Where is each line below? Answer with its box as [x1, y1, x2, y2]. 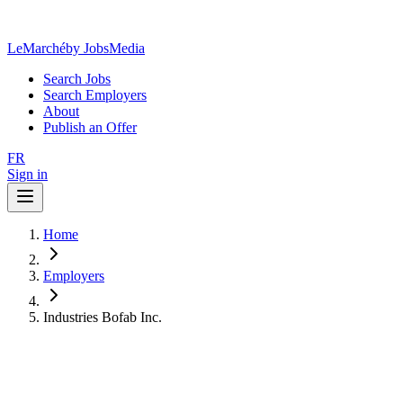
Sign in [7, 166, 48, 182]
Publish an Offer [43, 120, 137, 135]
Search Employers [43, 87, 147, 103]
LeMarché [7, 40, 66, 56]
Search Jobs [43, 71, 111, 86]
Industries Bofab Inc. [43, 309, 162, 325]
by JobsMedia [66, 40, 145, 56]
